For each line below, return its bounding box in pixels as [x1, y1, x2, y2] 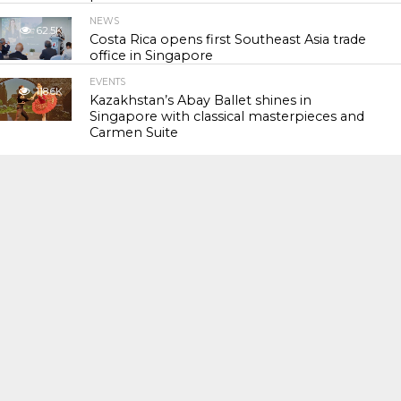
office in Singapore [90, 47, 214, 64]
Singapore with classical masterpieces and [90, 108, 365, 124]
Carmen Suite [90, 124, 179, 141]
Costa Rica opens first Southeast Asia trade [90, 31, 367, 47]
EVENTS [90, 76, 126, 88]
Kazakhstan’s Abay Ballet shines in [90, 92, 312, 108]
